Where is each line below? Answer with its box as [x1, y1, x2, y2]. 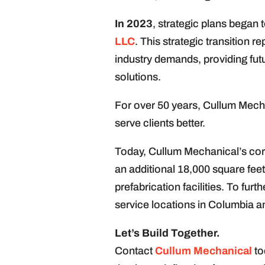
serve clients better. [114, 117, 205, 130]
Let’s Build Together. [114, 227, 220, 240]
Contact [114, 245, 155, 257]
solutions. [114, 71, 161, 83]
